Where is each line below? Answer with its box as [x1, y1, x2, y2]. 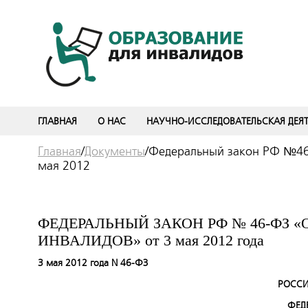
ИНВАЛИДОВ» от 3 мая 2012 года [38, 232, 264, 249]
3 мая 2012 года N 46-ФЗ [38, 258, 148, 268]
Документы [85, 144, 145, 158]
